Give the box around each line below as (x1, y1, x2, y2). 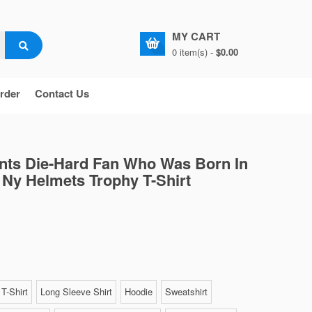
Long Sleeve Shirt (40, 285, 112, 298)
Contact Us (34, 86, 89, 101)
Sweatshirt (165, 285, 208, 298)
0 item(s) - (172, 45, 216, 58)
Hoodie (125, 285, 153, 298)
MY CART (172, 29, 220, 44)
